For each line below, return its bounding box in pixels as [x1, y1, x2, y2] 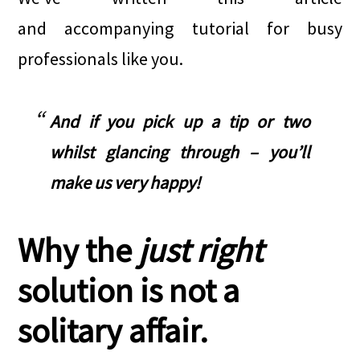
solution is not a [18, 269, 240, 311]
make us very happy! [50, 171, 201, 194]
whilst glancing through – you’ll [50, 141, 310, 163]
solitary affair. [18, 309, 209, 351]
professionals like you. [18, 47, 184, 70]
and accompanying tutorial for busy [18, 17, 342, 39]
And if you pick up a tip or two [50, 110, 310, 133]
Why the [18, 229, 139, 271]
